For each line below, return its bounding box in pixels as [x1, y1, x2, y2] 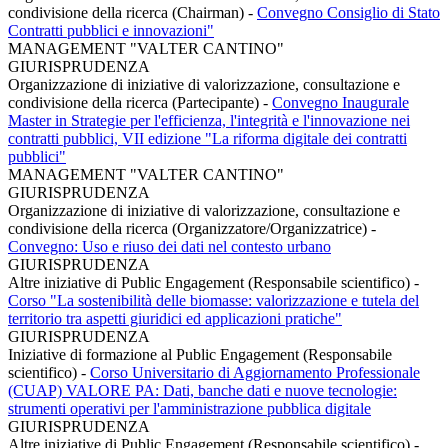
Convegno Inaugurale [272, 93, 409, 111]
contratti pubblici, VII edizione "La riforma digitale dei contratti [8, 129, 407, 147]
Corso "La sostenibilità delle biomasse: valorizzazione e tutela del [8, 291, 419, 309]
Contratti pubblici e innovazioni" [8, 21, 214, 39]
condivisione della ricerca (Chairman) [8, 3, 248, 21]
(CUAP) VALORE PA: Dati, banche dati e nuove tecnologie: [8, 381, 397, 399]
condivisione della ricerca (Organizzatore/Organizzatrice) [8, 219, 371, 237]
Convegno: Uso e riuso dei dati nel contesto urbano [8, 237, 331, 255]
